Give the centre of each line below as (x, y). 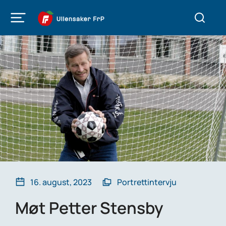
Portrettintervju (147, 182)
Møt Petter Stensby (89, 208)
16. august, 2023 (61, 182)
